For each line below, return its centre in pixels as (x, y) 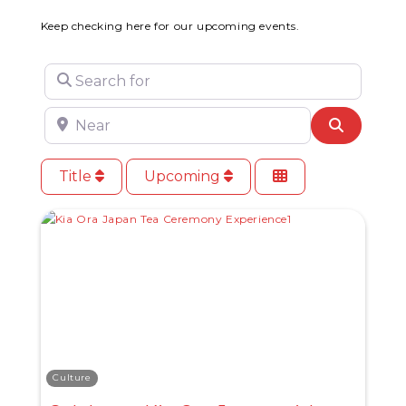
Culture (72, 378)
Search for (83, 76)
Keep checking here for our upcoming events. (170, 26)
